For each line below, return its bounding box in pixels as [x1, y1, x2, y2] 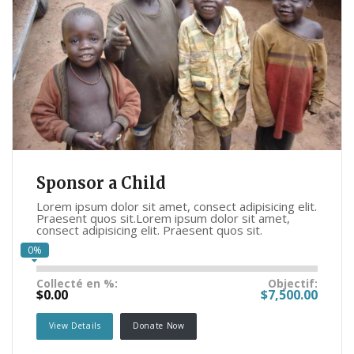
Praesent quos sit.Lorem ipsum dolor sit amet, [36, 210, 290, 227]
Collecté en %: [36, 276, 118, 292]
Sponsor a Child [36, 173, 166, 194]
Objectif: [268, 276, 318, 292]
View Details [48, 320, 101, 332]
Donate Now [133, 320, 185, 332]
